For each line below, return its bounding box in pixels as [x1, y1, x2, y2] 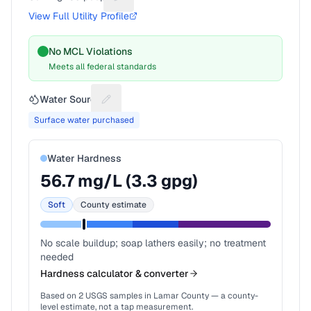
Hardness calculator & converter [40, 267, 189, 280]
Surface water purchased [34, 115, 134, 126]
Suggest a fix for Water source [105, 99, 259, 114]
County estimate [81, 199, 146, 210]
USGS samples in [83, 290, 151, 301]
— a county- [209, 290, 258, 301]
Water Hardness [47, 152, 121, 165]
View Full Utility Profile [28, 10, 129, 22]
